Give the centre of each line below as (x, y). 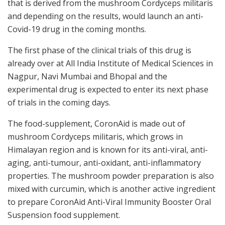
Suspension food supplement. (64, 215)
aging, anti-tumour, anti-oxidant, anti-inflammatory (104, 163)
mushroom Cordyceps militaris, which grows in (95, 137)
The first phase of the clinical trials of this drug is (99, 50)
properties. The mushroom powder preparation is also (111, 176)
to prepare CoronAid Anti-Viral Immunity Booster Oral (109, 202)
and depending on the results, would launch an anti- (105, 16)
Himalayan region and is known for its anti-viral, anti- (108, 150)
